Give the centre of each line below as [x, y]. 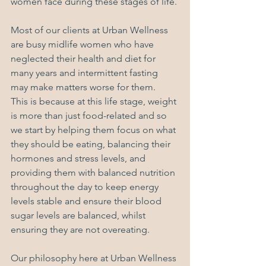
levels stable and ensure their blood [87, 201]
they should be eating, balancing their [92, 144]
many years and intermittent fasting [85, 73]
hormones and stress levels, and [79, 159]
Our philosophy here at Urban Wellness [95, 258]
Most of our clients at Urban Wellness [91, 30]
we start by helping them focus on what [94, 130]
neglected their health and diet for [84, 59]
